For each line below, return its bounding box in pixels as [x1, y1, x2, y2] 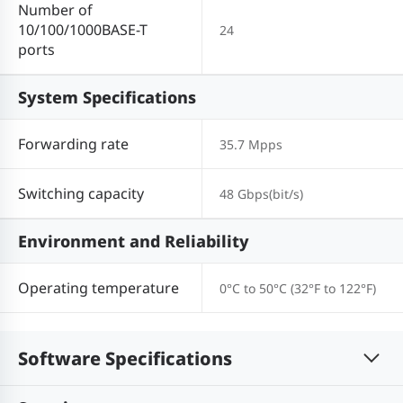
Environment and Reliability [18, 230, 249, 253]
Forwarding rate [18, 134, 129, 155]
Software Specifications [18, 345, 232, 371]
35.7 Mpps [219, 135, 282, 153]
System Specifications [18, 86, 196, 109]
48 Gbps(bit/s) [219, 184, 303, 202]
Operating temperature [18, 278, 179, 299]
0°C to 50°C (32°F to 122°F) [219, 279, 376, 297]
